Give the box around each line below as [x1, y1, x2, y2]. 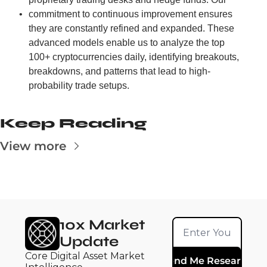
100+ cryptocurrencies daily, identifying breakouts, [29, 52, 239, 62]
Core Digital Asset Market [25, 250, 145, 262]
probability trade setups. [29, 80, 129, 91]
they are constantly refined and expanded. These [29, 23, 234, 33]
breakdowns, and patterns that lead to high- [29, 66, 210, 76]
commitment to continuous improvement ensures [29, 9, 232, 19]
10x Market [60, 216, 145, 234]
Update [60, 233, 119, 250]
